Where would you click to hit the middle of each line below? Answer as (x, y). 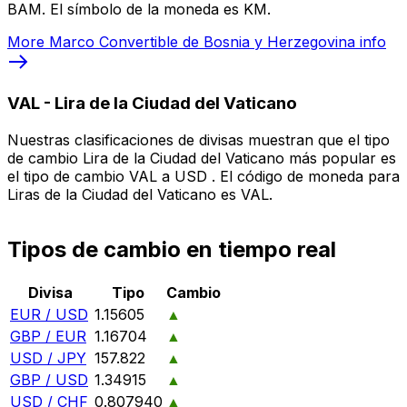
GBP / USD (49, 379)
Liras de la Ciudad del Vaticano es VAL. (140, 195)
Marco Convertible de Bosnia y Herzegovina (202, 41)
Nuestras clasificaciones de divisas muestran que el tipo (199, 140)
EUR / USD (49, 314)
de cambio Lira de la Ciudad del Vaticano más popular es (202, 159)
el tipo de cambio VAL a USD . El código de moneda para (203, 177)
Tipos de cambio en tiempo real (172, 250)
